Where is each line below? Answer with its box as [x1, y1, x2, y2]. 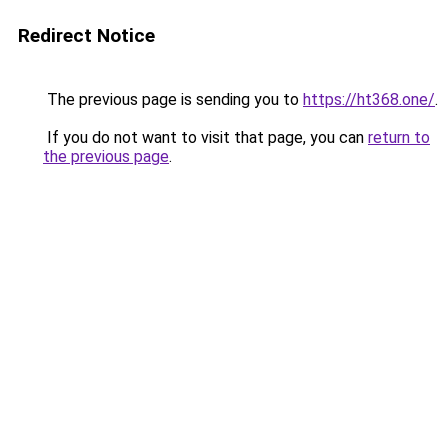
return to [368, 128, 430, 147]
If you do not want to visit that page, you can [43, 128, 368, 147]
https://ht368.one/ [303, 90, 435, 109]
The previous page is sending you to [43, 90, 303, 109]
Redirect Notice [18, 24, 155, 47]
